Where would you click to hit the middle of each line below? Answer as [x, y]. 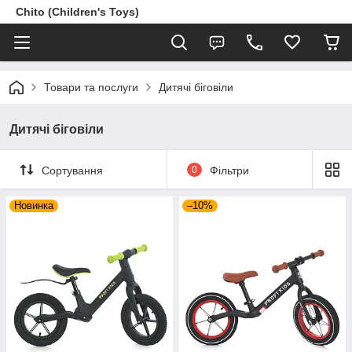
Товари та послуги [91, 87]
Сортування [72, 170]
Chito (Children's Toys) [77, 12]
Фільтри [229, 170]
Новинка [34, 205]
